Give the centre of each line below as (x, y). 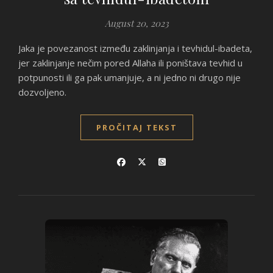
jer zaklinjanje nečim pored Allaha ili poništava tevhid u (130, 63)
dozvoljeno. (42, 92)
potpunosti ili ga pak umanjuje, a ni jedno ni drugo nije (129, 77)
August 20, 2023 (136, 23)
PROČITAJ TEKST (136, 127)
